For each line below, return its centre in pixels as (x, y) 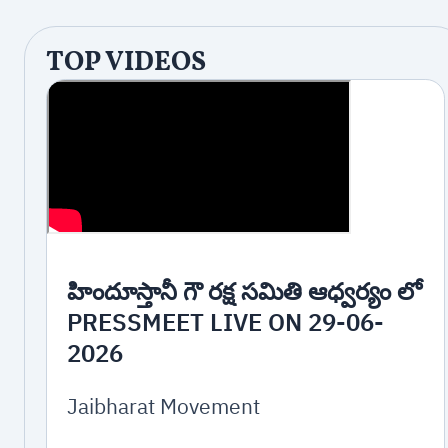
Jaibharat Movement (164, 405)
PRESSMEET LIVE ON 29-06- (226, 322)
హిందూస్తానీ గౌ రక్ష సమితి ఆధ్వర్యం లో (245, 291)
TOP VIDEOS (125, 63)
